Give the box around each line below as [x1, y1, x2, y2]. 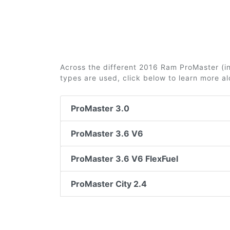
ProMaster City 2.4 [71, 179, 147, 189]
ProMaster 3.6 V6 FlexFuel [71, 154, 178, 164]
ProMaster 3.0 [71, 103, 129, 113]
